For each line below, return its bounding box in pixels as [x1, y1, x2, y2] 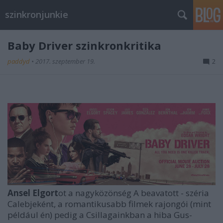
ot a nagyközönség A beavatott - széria [58, 187, 209, 199]
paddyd [7, 57, 31, 66]
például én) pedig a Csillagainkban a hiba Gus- [7, 209, 192, 221]
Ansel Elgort [7, 187, 58, 199]
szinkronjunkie [5, 8, 68, 20]
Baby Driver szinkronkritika [7, 38, 161, 53]
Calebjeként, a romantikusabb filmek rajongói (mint [7, 198, 211, 210]
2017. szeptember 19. [35, 57, 95, 66]
